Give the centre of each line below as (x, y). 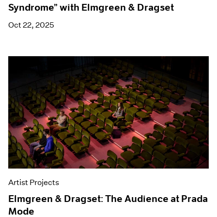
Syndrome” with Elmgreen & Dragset (91, 8)
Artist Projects (34, 182)
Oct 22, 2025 (31, 25)
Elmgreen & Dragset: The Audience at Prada (108, 198)
